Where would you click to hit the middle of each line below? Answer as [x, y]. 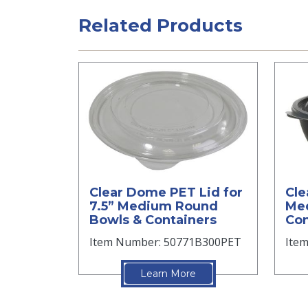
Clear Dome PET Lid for [166, 192]
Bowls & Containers [153, 220]
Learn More [168, 273]
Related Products [161, 25]
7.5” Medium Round [154, 206]
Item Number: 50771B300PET [165, 242]
